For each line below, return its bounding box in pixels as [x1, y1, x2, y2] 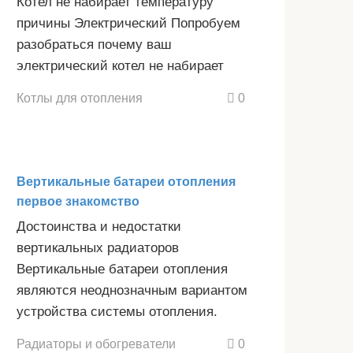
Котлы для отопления [17, 91, 143, 106]
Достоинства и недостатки [17, 219, 181, 235]
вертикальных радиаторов [17, 240, 179, 256]
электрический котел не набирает [17, 58, 224, 74]
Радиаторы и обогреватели [17, 336, 176, 351]
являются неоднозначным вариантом [17, 283, 247, 299]
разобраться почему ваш [17, 37, 172, 53]
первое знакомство [17, 195, 139, 209]
